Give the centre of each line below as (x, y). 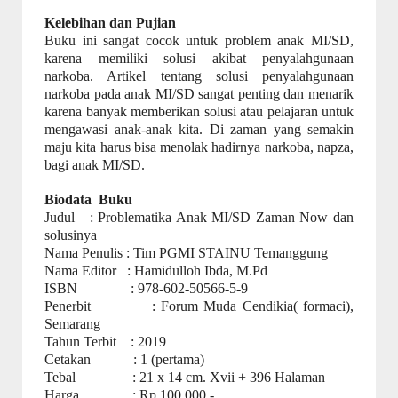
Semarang (72, 324)
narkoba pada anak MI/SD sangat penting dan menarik (199, 94)
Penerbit (68, 306)
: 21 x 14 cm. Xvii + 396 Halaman (229, 377)
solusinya (71, 235)
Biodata (68, 199)
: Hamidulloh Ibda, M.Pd (197, 271)
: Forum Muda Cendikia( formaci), (253, 306)
